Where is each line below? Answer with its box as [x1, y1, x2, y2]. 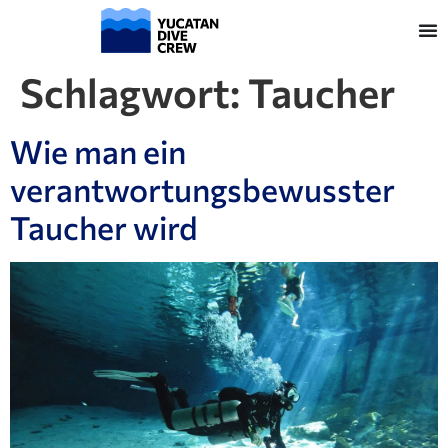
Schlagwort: [20, 67, 248, 116]
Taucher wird [10, 207, 198, 247]
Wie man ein [10, 131, 186, 171]
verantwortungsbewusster [10, 169, 395, 209]
